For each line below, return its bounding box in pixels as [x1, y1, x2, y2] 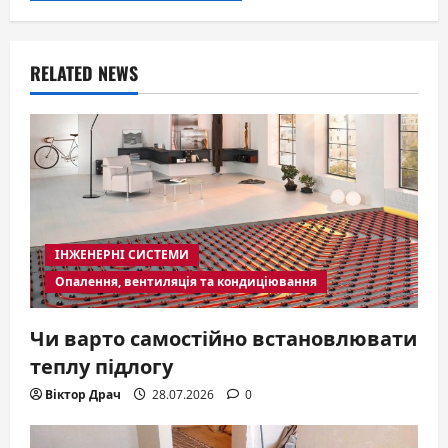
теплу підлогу [30, 350, 173, 381]
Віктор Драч [45, 386, 121, 404]
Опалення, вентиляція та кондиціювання [55, 273, 317, 291]
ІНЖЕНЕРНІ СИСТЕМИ [55, 246, 189, 264]
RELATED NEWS [30, 60, 138, 87]
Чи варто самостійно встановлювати [30, 322, 417, 353]
